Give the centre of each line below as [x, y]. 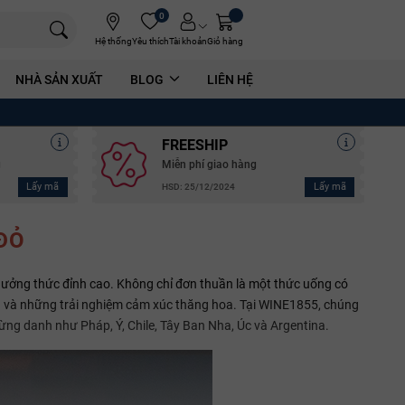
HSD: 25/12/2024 [198, 187]
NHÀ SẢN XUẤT [59, 79]
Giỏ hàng [225, 41]
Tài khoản [188, 41]
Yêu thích [150, 41]
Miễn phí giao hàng [209, 164]
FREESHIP [194, 145]
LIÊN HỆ [230, 79]
